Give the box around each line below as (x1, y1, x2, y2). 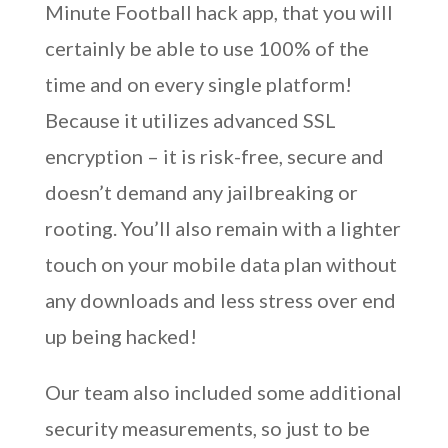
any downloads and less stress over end (44, 288, 396, 312)
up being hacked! (44, 324, 197, 348)
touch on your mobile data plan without (44, 252, 397, 276)
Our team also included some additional (44, 380, 402, 404)
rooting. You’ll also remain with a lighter (44, 216, 401, 240)
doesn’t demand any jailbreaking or (44, 180, 358, 204)
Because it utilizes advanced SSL (44, 108, 336, 132)
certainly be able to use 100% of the (44, 36, 369, 60)
